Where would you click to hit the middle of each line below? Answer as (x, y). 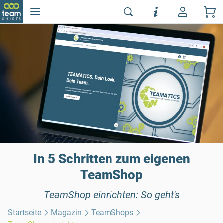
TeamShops (112, 212)
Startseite (25, 212)
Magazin (66, 212)
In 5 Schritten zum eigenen (111, 159)
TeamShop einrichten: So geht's (111, 194)
